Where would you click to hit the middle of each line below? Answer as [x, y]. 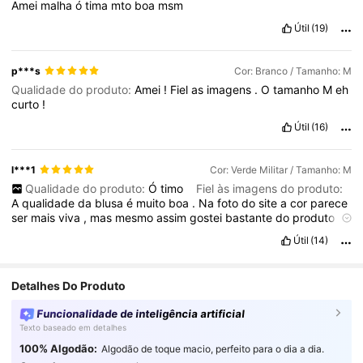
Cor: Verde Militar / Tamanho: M [280, 169]
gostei [208, 217]
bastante [251, 217]
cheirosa [36, 246]
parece [329, 203]
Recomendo [99, 246]
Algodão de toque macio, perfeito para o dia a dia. [212, 349]
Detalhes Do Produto [69, 286]
